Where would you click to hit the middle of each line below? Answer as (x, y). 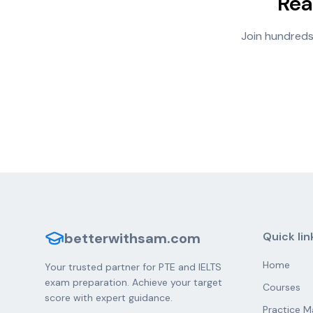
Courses (282, 287)
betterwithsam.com (132, 238)
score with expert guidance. (109, 298)
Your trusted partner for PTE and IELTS (133, 267)
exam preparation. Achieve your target (133, 282)
